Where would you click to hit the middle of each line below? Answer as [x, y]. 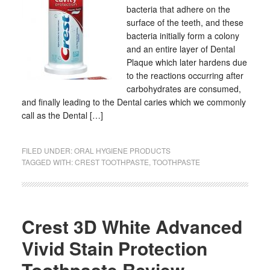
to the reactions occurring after [185, 75]
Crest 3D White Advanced [132, 226]
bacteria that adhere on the [178, 9]
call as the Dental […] [62, 115]
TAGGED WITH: [48, 162]
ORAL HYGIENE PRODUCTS [122, 150]
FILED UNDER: [48, 150]
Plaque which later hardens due [187, 62]
